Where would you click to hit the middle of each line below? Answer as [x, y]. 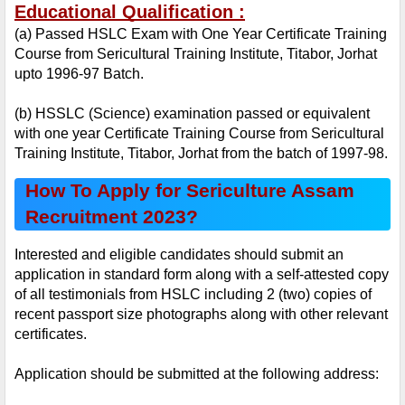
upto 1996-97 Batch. [79, 74]
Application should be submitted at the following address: [197, 374]
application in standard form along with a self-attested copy [202, 275]
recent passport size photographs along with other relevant [201, 315]
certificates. [51, 334]
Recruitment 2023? [112, 217]
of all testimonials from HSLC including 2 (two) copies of [193, 295]
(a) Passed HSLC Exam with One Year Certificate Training [201, 34]
